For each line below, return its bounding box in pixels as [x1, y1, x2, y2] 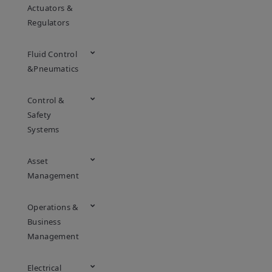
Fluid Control [27, 49, 78, 59]
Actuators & [27, 2, 73, 13]
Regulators [27, 17, 70, 28]
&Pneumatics [27, 63, 79, 74]
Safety [27, 109, 52, 120]
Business [27, 216, 61, 227]
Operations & [27, 202, 79, 212]
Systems [27, 124, 59, 135]
